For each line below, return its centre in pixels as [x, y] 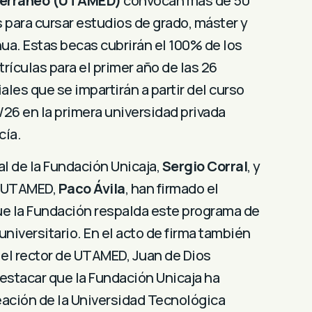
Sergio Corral [204, 166]
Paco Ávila [92, 189]
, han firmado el [172, 189]
